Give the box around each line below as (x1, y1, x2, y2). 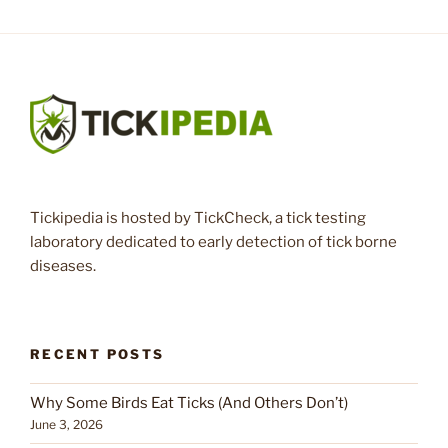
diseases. (30, 256, 96, 275)
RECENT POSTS (30, 346, 165, 363)
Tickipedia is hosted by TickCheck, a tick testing (30, 208, 366, 227)
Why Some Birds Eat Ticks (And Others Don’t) (30, 394, 348, 413)
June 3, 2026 (30, 417, 103, 433)
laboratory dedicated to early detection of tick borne (30, 232, 397, 251)
